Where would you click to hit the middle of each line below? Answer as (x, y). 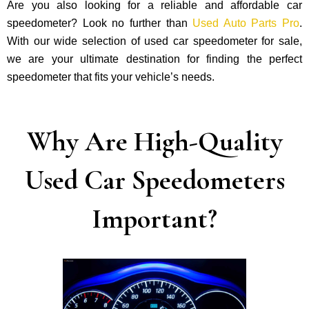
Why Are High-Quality (154, 142)
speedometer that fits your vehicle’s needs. (111, 77)
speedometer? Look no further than (100, 23)
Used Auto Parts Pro (246, 23)
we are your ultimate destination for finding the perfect (154, 59)
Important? (154, 219)
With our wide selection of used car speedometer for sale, (154, 41)
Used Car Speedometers (154, 180)
